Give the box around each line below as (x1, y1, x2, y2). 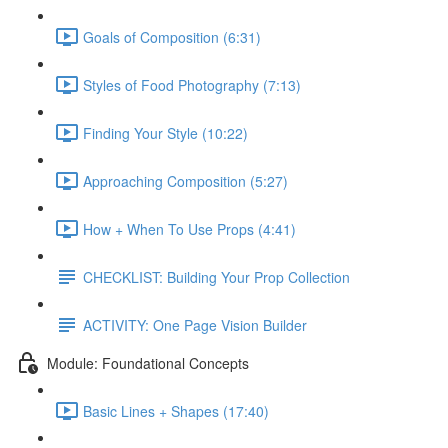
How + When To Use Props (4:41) (83, 218, 296, 239)
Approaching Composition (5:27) (83, 170, 288, 191)
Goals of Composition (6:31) (83, 26, 261, 47)
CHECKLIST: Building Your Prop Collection (83, 266, 350, 287)
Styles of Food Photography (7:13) (83, 74, 301, 95)
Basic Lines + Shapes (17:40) (83, 400, 269, 421)
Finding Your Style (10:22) (83, 122, 248, 143)
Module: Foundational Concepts (47, 352, 249, 373)
